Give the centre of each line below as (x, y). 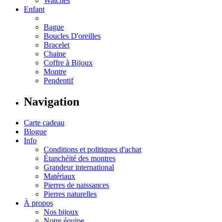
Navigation (52, 101)
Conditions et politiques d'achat (92, 149)
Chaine (55, 54)
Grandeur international (79, 167)
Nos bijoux (61, 212)
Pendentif (58, 80)
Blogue (35, 131)
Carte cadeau (44, 122)
